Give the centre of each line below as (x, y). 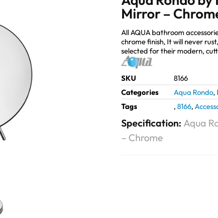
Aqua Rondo (193, 92)
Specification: (152, 123)
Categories (140, 92)
